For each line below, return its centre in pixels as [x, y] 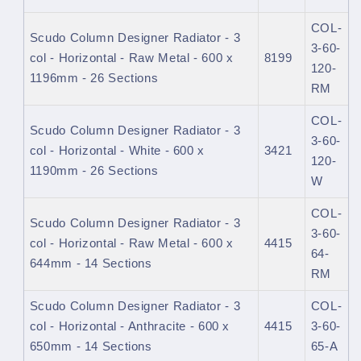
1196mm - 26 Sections [94, 79]
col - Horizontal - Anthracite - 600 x [130, 327]
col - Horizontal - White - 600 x [117, 151]
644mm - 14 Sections [91, 264]
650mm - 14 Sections [91, 347]
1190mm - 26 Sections [94, 171]
